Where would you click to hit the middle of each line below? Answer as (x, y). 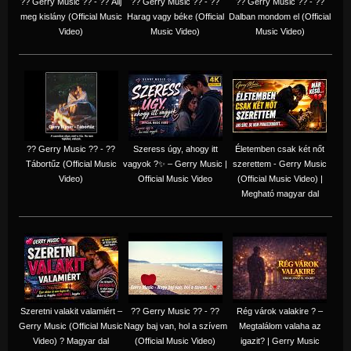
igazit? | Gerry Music (280, 340)
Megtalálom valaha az (280, 326)
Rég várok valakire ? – (280, 311)
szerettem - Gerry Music (280, 163)
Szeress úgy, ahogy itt (175, 148)
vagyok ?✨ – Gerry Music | (175, 163)
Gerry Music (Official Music (71, 326)
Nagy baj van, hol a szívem (175, 326)
